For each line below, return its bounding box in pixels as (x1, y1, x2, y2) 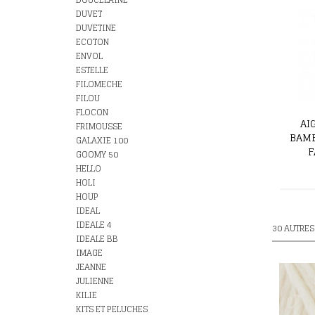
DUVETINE (76, 20, 116, 35)
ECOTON (76, 34, 109, 49)
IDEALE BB (76, 231, 118, 246)
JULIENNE (76, 274, 114, 288)
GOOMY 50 (76, 147, 118, 162)
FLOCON (76, 105, 108, 120)
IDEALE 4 (76, 217, 112, 232)
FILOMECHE (76, 77, 122, 91)
